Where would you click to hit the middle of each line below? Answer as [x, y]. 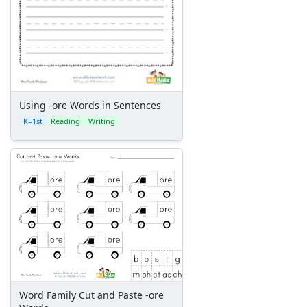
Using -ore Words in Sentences [90, 105]
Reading [65, 121]
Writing [102, 121]
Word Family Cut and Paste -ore [91, 295]
